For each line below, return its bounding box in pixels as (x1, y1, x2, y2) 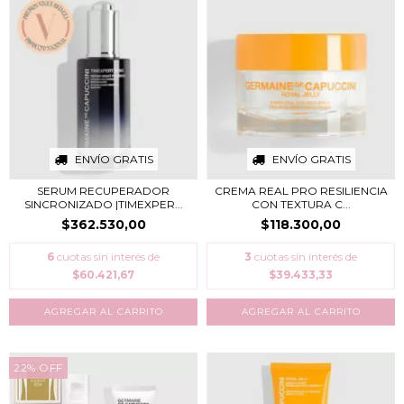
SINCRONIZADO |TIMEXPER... (23, 197, 183, 211)
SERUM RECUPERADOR (37, 183, 170, 197)
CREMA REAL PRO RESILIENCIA (214, 183, 388, 197)
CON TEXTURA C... (251, 197, 351, 211)
